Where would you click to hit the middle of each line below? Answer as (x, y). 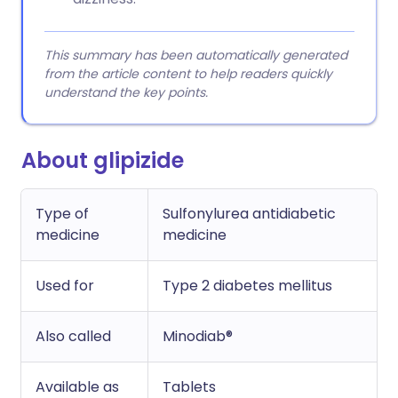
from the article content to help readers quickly (188, 74)
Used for (65, 286)
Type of (62, 214)
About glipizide (103, 160)
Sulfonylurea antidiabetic (249, 214)
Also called (73, 336)
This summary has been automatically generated (196, 55)
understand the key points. (126, 92)
